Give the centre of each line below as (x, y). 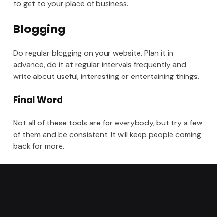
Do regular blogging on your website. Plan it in (93, 53)
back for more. (39, 146)
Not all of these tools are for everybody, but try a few (108, 123)
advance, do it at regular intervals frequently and (99, 65)
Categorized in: (26, 174)
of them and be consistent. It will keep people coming (107, 135)
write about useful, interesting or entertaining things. (106, 77)
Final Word (38, 100)
